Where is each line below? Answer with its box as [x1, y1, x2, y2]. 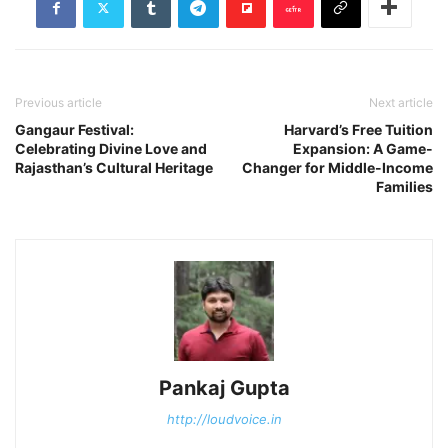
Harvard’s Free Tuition [284, 120, 433, 138]
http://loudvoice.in [166, 410, 282, 427]
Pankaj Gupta [158, 375, 290, 400]
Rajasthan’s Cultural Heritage [15, 158, 213, 176]
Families [376, 177, 433, 195]
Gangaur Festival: [15, 120, 134, 138]
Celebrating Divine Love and [15, 139, 207, 157]
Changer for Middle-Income [242, 158, 433, 176]
